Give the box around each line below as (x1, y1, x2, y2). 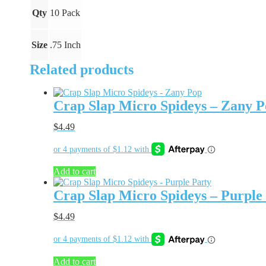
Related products (29, 61, 134, 77)
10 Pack (49, 7, 80, 18)
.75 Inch (49, 39, 81, 50)
